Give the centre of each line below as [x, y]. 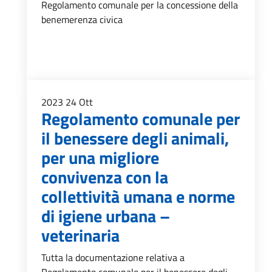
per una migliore [100, 158]
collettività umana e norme [138, 196]
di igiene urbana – [106, 216]
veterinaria [80, 235]
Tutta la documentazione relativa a [113, 257]
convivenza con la [105, 177]
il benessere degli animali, [135, 138]
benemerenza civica [82, 19]
